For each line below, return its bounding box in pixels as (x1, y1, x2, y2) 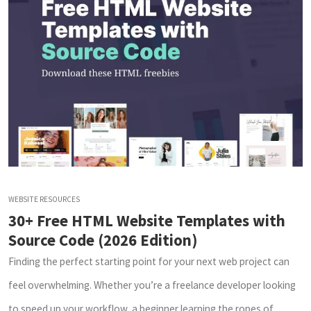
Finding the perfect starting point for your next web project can (8, 255, 289, 269)
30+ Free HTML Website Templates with (8, 211, 285, 231)
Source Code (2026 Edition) (8, 230, 197, 251)
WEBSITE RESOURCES (8, 194, 80, 205)
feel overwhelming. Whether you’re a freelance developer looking (8, 278, 296, 292)
